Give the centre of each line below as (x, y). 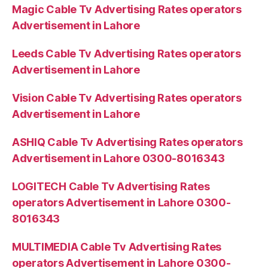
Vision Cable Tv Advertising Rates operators (127, 98)
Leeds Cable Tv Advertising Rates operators (127, 54)
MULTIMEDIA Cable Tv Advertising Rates (117, 247)
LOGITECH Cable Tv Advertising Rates (111, 187)
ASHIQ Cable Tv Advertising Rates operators (127, 142)
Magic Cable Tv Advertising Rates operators (127, 10)
